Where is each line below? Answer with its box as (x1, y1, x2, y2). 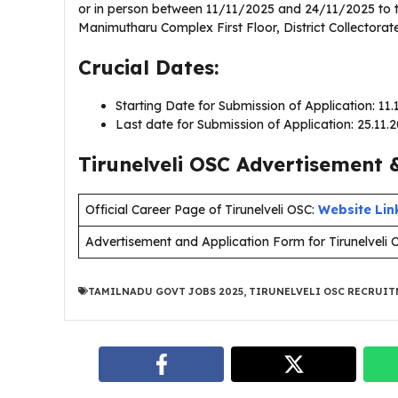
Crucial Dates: (78, 55, 219, 80)
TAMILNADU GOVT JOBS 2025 (88, 284, 243, 298)
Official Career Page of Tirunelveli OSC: (85, 202, 314, 218)
